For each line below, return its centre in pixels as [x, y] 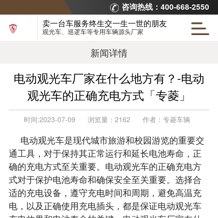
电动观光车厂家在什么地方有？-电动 [109, 78]
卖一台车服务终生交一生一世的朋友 [104, 23]
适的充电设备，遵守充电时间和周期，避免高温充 [105, 192]
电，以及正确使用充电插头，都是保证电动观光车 [105, 206]
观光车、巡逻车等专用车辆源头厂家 [93, 31]
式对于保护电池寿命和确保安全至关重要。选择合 [105, 179]
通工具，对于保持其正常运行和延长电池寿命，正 [105, 153]
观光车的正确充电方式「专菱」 [109, 95]
